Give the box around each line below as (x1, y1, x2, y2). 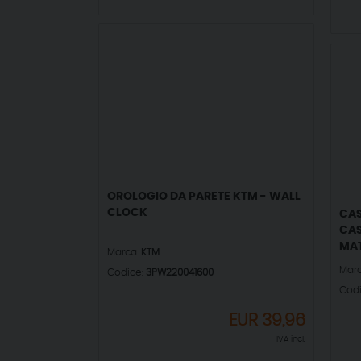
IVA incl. (276, 335, 305, 343)
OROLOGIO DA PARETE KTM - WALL (107, 191, 301, 202)
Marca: (107, 248, 141, 257)
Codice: (107, 268, 146, 277)
